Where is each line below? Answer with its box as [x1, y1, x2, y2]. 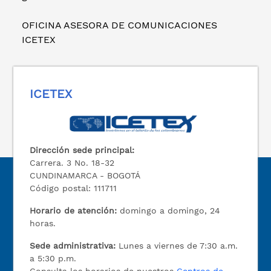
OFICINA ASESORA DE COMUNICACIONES [22, 19, 220, 31]
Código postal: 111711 [30, 183, 117, 193]
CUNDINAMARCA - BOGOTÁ [30, 170, 141, 180]
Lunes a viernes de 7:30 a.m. [119, 240, 238, 250]
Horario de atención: [30, 205, 117, 215]
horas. [30, 218, 56, 228]
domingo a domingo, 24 [117, 205, 221, 215]
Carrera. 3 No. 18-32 [30, 157, 115, 168]
